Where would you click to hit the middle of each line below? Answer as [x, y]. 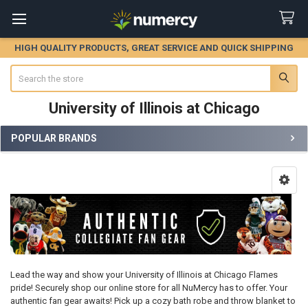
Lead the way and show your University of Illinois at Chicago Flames [144, 274]
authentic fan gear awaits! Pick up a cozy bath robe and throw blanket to [153, 300]
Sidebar [32, 153]
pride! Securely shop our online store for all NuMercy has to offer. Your [148, 287]
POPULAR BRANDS [54, 138]
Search [24, 71]
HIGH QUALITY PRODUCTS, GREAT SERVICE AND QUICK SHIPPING [154, 48]
